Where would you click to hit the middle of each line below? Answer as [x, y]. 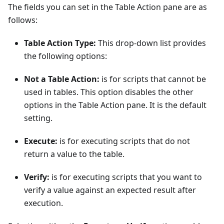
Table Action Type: [60, 43]
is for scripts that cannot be [153, 79]
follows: [23, 20]
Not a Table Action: [62, 79]
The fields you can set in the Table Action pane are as [107, 7]
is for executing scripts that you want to [126, 177]
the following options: [65, 56]
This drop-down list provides [151, 43]
